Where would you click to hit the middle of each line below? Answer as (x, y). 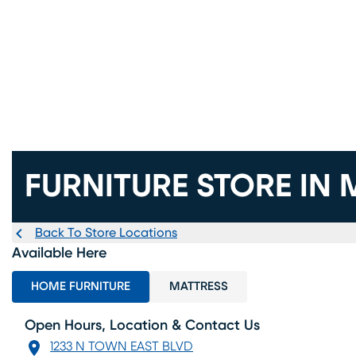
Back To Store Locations (106, 233)
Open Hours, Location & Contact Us (142, 326)
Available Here (59, 253)
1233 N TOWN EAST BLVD (122, 346)
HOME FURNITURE (81, 286)
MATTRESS (199, 286)
